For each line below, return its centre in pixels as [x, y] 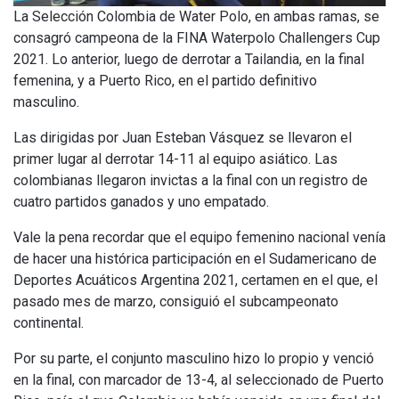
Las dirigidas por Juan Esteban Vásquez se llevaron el [183, 138]
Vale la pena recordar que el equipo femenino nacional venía [199, 238]
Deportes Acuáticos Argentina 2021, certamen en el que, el [195, 281]
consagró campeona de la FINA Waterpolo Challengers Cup [197, 38]
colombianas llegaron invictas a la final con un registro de [191, 181]
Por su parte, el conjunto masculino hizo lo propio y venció [194, 359]
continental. [49, 323]
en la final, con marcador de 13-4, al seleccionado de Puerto [199, 380]
